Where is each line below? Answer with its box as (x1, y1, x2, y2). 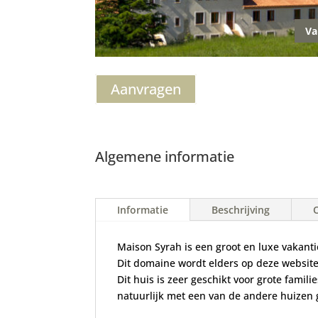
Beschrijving (212, 202, 270, 216)
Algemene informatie (95, 146, 235, 166)
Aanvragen (111, 79, 182, 99)
